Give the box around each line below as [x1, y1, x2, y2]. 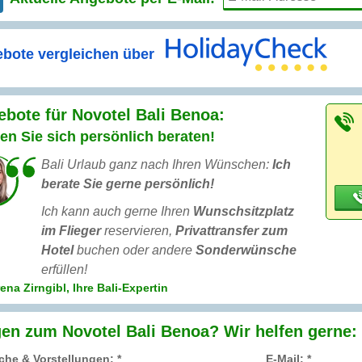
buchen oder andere [74, 243, 196, 258]
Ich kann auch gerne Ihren [41, 204, 193, 219]
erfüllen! [41, 263, 87, 277]
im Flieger [41, 224, 101, 238]
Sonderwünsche [196, 243, 297, 258]
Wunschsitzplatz [193, 204, 294, 219]
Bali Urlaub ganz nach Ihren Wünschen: [41, 158, 272, 172]
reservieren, [101, 224, 175, 238]
